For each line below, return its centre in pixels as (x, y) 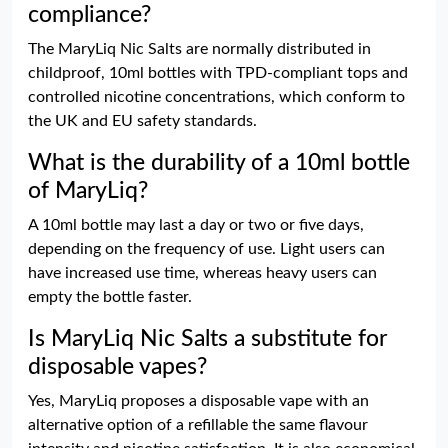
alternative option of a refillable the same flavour (198, 425)
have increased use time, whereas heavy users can (202, 273)
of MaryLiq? (88, 191)
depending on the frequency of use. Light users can (206, 249)
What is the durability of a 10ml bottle (219, 163)
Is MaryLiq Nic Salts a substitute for (207, 339)
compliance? (89, 15)
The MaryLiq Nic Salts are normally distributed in (199, 49)
